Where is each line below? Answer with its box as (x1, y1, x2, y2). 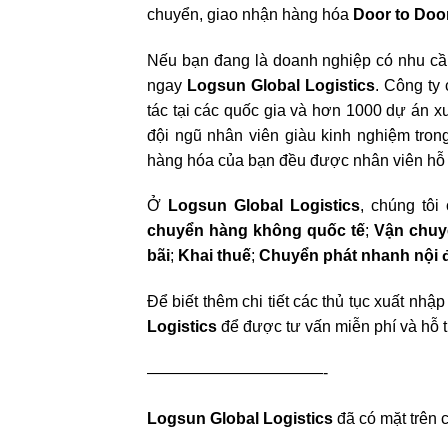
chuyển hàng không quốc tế (147, 222, 365, 240)
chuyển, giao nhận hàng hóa (147, 5, 353, 23)
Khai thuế (178, 247, 251, 265)
